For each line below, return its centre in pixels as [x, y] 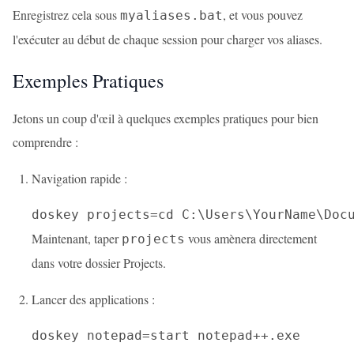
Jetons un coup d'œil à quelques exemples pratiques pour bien [166, 118]
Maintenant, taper [77, 238]
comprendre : [45, 142]
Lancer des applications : [93, 299]
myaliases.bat [171, 15]
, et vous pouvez [263, 15]
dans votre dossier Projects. [99, 263]
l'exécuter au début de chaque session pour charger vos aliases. [168, 39]
